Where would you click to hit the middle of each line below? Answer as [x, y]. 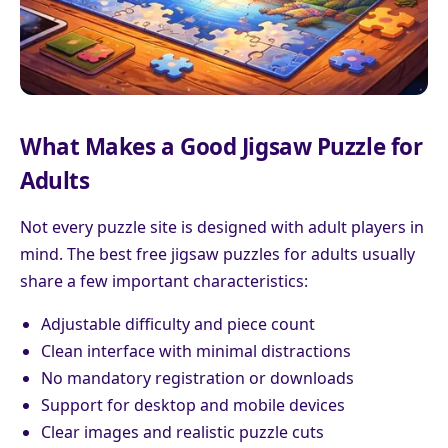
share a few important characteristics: [164, 281]
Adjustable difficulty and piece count [177, 324]
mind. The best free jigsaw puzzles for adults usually [217, 254]
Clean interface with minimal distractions [195, 351]
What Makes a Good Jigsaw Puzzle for [221, 147]
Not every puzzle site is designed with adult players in [222, 227]
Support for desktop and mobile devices [192, 405]
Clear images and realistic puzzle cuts [182, 432]
